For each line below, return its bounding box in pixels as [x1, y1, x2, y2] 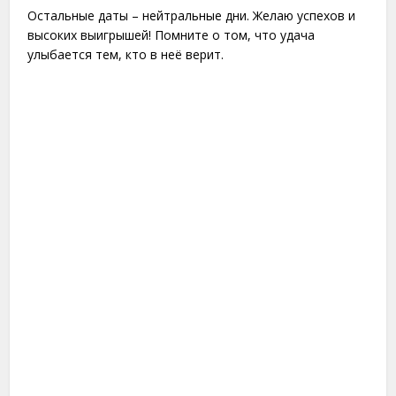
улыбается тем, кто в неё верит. [27, 46, 225, 64]
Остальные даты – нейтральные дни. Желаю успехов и [27, 7, 356, 25]
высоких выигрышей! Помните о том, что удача [27, 27, 316, 44]
